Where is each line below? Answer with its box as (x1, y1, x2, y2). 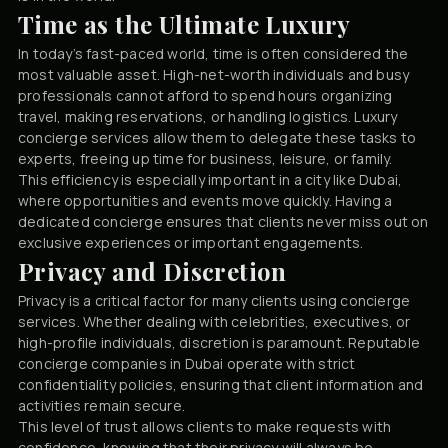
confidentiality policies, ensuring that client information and (18, 374, 424, 394)
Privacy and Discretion (18, 254, 287, 287)
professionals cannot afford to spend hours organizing (18, 85, 393, 105)
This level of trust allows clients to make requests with (18, 416, 392, 436)
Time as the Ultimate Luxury (18, 7, 351, 40)
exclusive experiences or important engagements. (18, 232, 364, 252)
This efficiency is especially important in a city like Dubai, (18, 169, 403, 189)
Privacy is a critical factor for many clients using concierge (18, 290, 411, 310)
